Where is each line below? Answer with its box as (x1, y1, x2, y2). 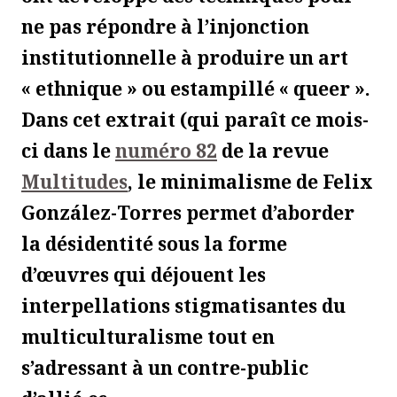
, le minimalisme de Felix (128, 168, 373, 194)
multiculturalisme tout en (21, 323, 275, 349)
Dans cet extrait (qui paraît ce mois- (21, 106, 369, 132)
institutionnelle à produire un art (21, 44, 348, 70)
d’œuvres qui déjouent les (21, 261, 266, 287)
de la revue (217, 137, 329, 163)
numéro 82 (115, 137, 217, 163)
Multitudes (21, 168, 128, 194)
